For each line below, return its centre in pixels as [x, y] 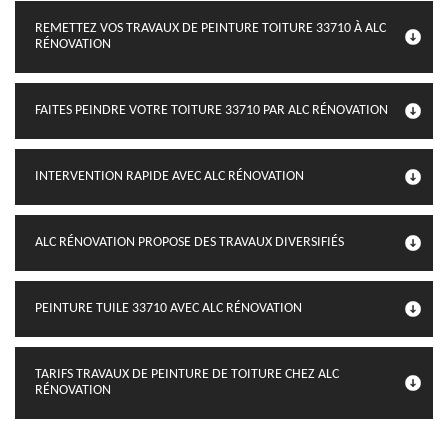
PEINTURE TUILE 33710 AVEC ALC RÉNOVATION [168, 308]
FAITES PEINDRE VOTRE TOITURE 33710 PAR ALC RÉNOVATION [211, 110]
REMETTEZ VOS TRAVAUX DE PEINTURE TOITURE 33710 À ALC [210, 28]
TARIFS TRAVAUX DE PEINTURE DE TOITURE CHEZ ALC [187, 374]
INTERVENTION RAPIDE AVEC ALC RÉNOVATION [169, 176]
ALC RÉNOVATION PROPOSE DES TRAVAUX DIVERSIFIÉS [189, 242]
